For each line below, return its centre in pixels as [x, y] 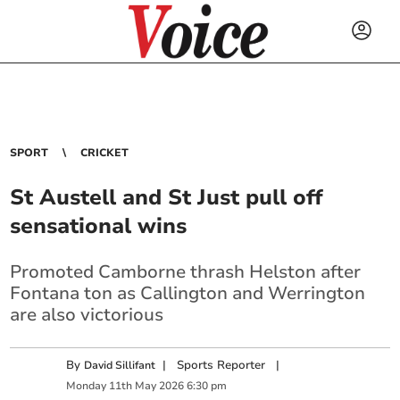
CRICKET [105, 153]
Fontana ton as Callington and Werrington [188, 293]
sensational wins [99, 226]
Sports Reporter [221, 365]
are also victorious [87, 315]
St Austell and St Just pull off [167, 197]
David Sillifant [120, 365]
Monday [87, 386]
